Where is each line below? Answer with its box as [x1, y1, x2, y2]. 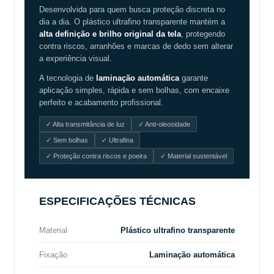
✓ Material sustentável [160, 152, 227, 160]
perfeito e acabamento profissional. [39, 97, 163, 107]
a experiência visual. [39, 53, 112, 63]
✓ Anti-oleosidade [138, 120, 190, 128]
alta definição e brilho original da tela [39, 29, 181, 39]
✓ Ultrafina [102, 136, 133, 144]
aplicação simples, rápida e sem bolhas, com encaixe [39, 85, 229, 95]
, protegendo [181, 29, 225, 39]
